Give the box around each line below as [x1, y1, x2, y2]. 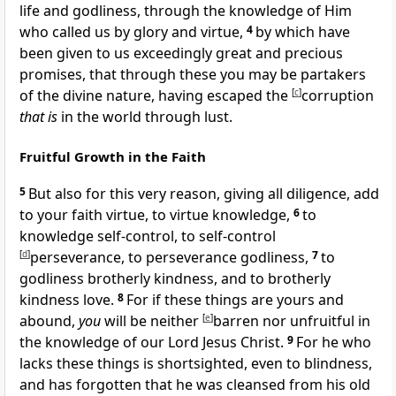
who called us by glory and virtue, [19, 22, 247, 42]
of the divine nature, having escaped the [19, 86, 292, 106]
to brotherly [250, 269, 331, 289]
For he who [296, 332, 371, 353]
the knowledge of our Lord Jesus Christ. [19, 332, 287, 353]
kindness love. [19, 290, 118, 310]
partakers [301, 65, 366, 85]
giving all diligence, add [224, 184, 379, 204]
